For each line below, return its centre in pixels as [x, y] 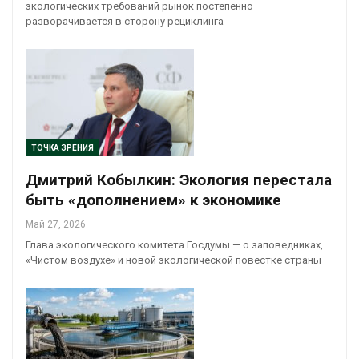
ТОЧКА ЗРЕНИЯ [63, 147]
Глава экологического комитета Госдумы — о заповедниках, [174, 244]
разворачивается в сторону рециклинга [125, 21]
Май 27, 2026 [56, 224]
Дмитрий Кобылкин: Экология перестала [179, 179]
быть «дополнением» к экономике [153, 200]
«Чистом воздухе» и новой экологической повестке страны [173, 260]
